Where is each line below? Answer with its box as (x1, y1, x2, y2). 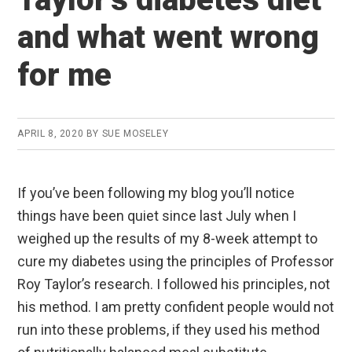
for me (17, 56, 112, 93)
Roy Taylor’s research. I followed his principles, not (17, 275, 331, 292)
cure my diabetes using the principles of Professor (17, 252, 335, 269)
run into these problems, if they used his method (17, 321, 321, 338)
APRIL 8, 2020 (17, 127, 84, 139)
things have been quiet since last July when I (17, 207, 297, 224)
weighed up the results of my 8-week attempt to (17, 229, 318, 247)
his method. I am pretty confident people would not (17, 298, 335, 315)
